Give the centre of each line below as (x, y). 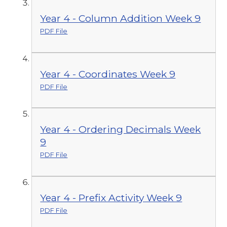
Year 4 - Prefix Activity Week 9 (111, 197)
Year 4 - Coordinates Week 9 (108, 74)
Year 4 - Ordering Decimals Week (121, 129)
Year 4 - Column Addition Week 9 (121, 18)
